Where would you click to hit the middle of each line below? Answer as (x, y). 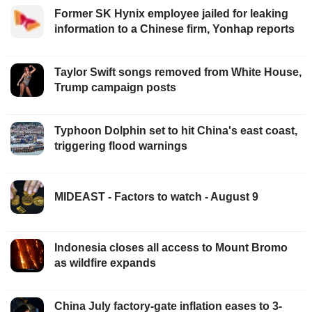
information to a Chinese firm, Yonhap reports (176, 29)
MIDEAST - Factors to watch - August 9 (156, 196)
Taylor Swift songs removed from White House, (178, 72)
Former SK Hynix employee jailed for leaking (171, 13)
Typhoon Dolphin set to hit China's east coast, (176, 130)
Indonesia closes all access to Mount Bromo (171, 247)
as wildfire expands (105, 263)
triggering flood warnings (121, 146)
